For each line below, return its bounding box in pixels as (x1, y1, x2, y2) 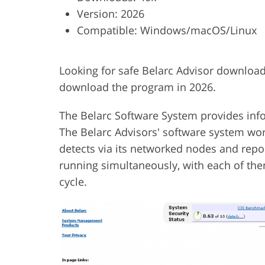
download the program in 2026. (59, 80, 216, 95)
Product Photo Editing (124, 15, 210, 27)
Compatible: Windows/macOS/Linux (77, 23, 257, 37)
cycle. (59, 174, 87, 189)
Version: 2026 (77, 7, 144, 21)
